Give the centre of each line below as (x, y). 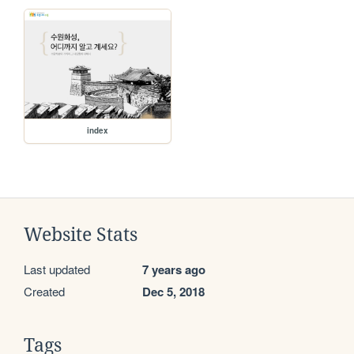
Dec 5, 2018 (173, 292)
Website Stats (81, 235)
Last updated (57, 269)
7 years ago (174, 270)
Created (44, 292)
